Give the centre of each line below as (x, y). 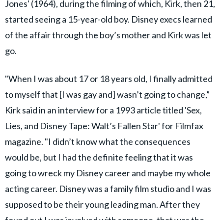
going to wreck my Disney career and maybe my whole (108, 173)
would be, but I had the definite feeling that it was (99, 157)
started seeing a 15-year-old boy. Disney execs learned (109, 19)
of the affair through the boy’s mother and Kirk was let (108, 35)
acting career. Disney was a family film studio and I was (108, 188)
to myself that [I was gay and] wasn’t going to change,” (107, 94)
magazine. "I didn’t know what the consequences (98, 141)
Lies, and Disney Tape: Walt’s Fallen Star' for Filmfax (104, 125)
